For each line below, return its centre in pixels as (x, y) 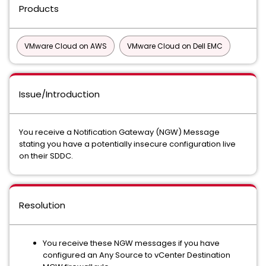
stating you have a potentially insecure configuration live (127, 144)
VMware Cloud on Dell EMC (175, 46)
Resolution (42, 205)
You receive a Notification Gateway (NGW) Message (119, 132)
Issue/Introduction (59, 94)
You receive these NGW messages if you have (131, 243)
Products (39, 9)
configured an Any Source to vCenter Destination (137, 255)
